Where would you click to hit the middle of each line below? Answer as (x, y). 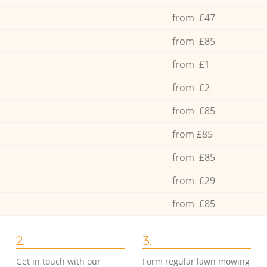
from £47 (193, 18)
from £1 (191, 64)
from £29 (193, 180)
